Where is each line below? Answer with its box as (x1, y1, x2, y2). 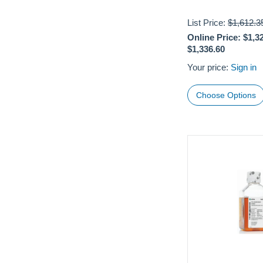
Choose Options (196, 90, 257, 100)
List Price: (187, 17, 228, 28)
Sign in (231, 62, 257, 72)
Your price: (187, 62, 231, 72)
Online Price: (187, 32, 241, 42)
